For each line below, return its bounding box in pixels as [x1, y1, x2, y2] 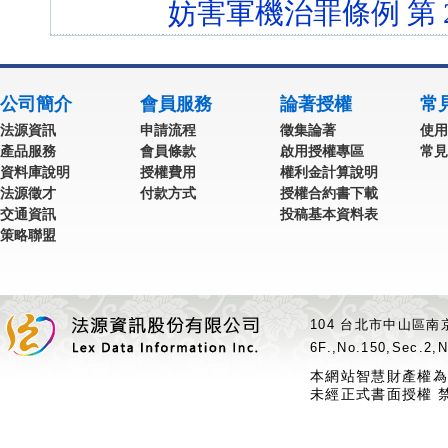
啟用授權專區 [280, 143, 364, 159]
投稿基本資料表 [280, 206, 378, 222]
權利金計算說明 [280, 164, 378, 180]
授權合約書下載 [280, 185, 378, 201]
